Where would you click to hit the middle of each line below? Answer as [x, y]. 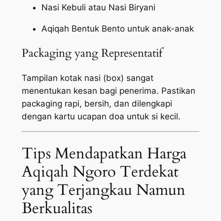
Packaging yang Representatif [92, 53]
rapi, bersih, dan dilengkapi [117, 103]
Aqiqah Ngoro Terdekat [100, 172]
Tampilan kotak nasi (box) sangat [87, 78]
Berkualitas [57, 208]
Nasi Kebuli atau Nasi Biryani [98, 8]
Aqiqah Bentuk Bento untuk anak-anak [117, 29]
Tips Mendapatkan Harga [104, 154]
